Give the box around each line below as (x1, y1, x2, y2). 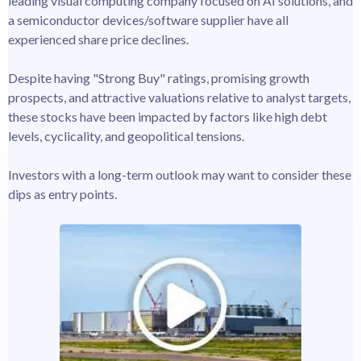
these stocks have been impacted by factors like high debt (8, 108, 327, 124)
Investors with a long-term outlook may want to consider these (8, 166, 351, 182)
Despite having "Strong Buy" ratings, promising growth (8, 69, 309, 85)
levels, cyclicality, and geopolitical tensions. (8, 127, 244, 143)
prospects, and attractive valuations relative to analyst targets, (8, 89, 351, 105)
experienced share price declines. (8, 31, 189, 47)
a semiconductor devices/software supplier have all (8, 11, 288, 27)
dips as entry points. (8, 185, 117, 201)
